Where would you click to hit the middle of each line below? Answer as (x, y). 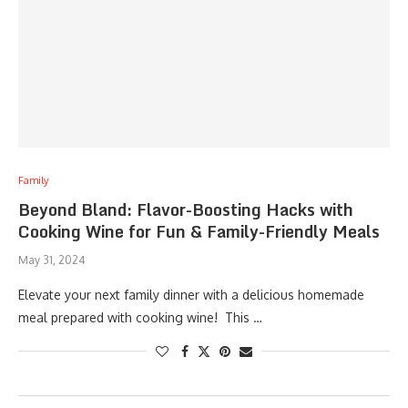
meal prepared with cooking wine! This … (140, 317)
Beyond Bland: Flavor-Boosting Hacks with (186, 209)
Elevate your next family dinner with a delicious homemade (191, 295)
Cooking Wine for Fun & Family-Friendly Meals (199, 231)
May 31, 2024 (51, 260)
